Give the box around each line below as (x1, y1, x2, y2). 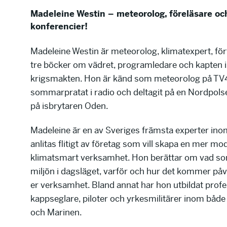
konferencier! (30, 21, 88, 32)
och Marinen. (30, 206, 82, 218)
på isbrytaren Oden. (30, 100, 108, 111)
